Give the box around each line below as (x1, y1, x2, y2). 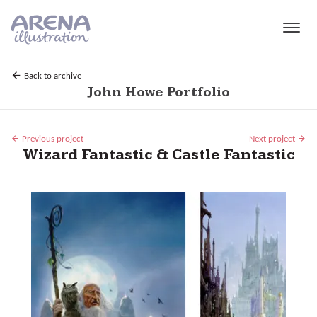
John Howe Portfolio (87, 84, 230, 101)
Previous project (20, 134, 83, 144)
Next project (249, 134, 297, 144)
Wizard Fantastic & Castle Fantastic (22, 146, 295, 164)
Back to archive (22, 71, 81, 81)
